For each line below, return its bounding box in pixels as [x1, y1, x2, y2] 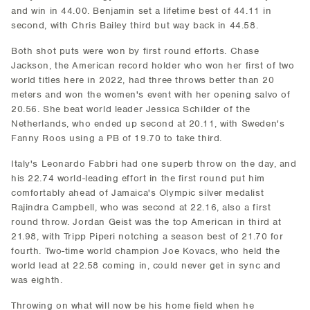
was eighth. [11, 274, 63, 286]
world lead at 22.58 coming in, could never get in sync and [11, 259, 281, 271]
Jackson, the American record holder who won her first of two [11, 60, 295, 71]
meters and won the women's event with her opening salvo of [11, 89, 291, 100]
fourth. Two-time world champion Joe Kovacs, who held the [11, 245, 280, 257]
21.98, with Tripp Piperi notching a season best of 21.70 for [11, 230, 284, 242]
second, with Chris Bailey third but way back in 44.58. [11, 19, 259, 31]
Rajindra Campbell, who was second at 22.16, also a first [11, 201, 271, 213]
